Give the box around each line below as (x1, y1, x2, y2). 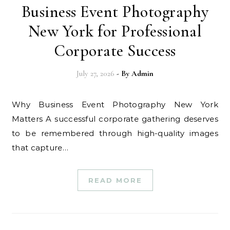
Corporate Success (54, 41, 176, 61)
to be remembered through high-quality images (12, 128, 218, 138)
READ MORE (88, 176, 142, 184)
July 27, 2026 (76, 69, 114, 78)
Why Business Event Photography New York (12, 100, 21, 109)
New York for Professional (28, 21, 202, 41)
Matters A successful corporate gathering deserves (12, 114, 218, 124)
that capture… (12, 143, 68, 152)
